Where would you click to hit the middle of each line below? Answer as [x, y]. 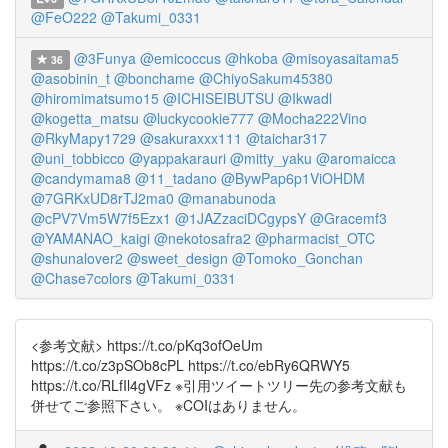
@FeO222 [64, 17]
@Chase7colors [81, 278]
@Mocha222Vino [312, 118]
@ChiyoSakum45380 [266, 78]
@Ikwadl [305, 98]
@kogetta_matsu [85, 118]
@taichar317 [286, 138]
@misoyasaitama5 [340, 58]
